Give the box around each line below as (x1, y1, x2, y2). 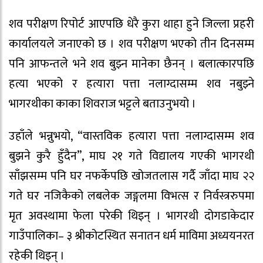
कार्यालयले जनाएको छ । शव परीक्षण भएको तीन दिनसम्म (9, 33, 254, 54)
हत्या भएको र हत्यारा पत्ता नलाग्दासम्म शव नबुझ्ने (9, 73, 254, 94)
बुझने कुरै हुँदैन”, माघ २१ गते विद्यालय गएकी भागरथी (9, 146, 254, 166)
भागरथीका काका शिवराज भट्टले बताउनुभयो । (9, 93, 196, 114)
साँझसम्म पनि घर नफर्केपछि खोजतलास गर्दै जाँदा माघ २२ (9, 166, 254, 186)
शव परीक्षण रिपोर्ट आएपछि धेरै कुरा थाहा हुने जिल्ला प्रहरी (9, 14, 254, 34)
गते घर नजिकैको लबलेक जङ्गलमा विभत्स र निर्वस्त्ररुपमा (9, 186, 254, 206)
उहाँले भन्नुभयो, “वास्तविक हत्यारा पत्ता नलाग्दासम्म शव (9, 126, 254, 146)
